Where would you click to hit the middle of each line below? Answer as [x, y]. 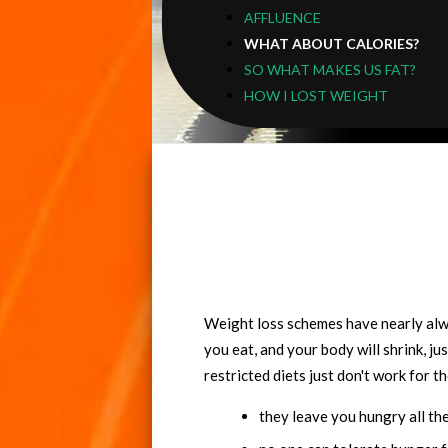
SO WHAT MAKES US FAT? [329, 69]
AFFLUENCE [282, 17]
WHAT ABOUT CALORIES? [331, 43]
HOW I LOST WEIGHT [315, 95]
